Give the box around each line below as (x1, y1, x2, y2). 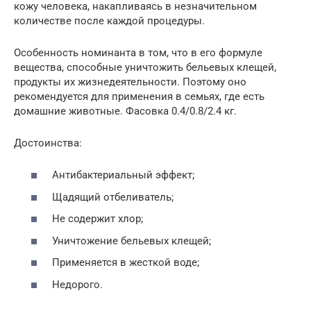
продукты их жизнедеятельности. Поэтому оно (14, 75, 246, 88)
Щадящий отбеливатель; (52, 190, 174, 203)
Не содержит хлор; (52, 212, 143, 226)
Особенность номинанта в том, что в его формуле (14, 46, 262, 59)
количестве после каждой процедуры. (14, 14, 205, 27)
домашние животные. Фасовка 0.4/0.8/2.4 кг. (14, 104, 237, 117)
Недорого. (52, 278, 103, 291)
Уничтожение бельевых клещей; (52, 234, 211, 247)
